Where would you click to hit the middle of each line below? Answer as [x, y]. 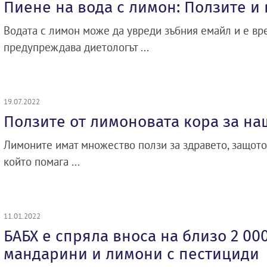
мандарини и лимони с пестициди [131, 254]
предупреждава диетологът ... [76, 47]
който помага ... [42, 162]
